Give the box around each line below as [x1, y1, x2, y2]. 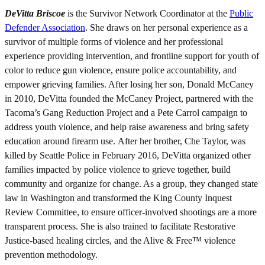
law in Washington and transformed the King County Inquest [5, 192, 232, 203]
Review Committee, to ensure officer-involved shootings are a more [5, 206, 257, 217]
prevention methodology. [5, 249, 98, 260]
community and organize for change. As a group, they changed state [5, 178, 258, 189]
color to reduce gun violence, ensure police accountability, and [5, 64, 237, 75]
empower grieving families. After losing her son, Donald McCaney [5, 79, 254, 89]
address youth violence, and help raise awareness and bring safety [5, 121, 249, 132]
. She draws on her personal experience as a [85, 22, 248, 33]
